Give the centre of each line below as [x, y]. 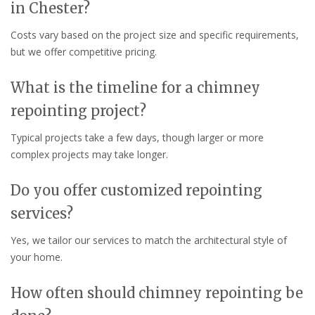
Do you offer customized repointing [136, 190]
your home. [37, 257]
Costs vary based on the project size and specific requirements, [155, 34]
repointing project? [78, 110]
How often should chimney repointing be [157, 292]
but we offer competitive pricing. [84, 51]
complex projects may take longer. [89, 154]
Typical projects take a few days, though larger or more [137, 137]
